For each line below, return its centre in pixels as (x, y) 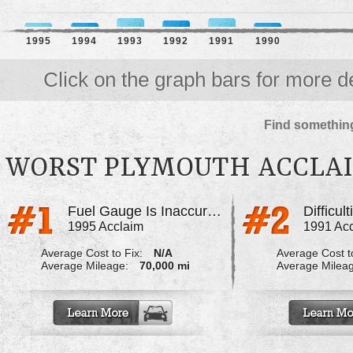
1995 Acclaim (105, 227)
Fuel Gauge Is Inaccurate (214, 212)
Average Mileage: (84, 266)
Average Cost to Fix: (91, 253)
